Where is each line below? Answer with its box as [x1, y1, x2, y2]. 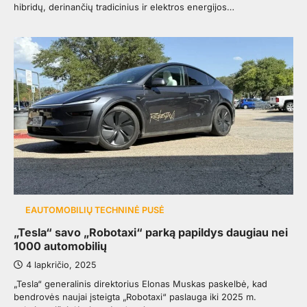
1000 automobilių [14, 238, 107, 253]
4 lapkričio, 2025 [26, 259, 96, 270]
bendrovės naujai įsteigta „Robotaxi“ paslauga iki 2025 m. [14, 291, 256, 302]
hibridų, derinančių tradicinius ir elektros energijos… [14, 1, 234, 13]
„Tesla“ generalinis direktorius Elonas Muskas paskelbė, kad [14, 278, 267, 289]
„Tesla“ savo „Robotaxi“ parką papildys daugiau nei [14, 225, 288, 239]
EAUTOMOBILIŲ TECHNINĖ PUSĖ [25, 204, 164, 215]
